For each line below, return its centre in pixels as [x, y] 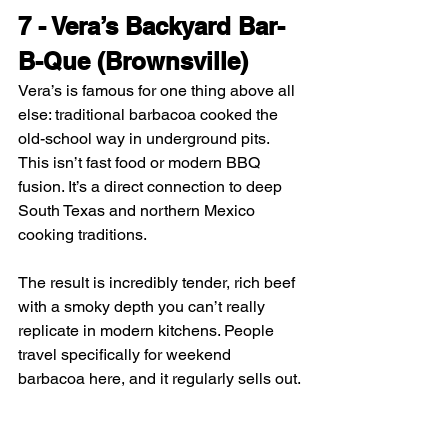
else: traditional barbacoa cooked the [150, 115]
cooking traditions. [82, 235]
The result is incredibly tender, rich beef [158, 283]
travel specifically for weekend [126, 355]
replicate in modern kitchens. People [148, 331]
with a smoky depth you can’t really [143, 307]
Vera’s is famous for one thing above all [158, 91]
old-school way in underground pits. [145, 139]
